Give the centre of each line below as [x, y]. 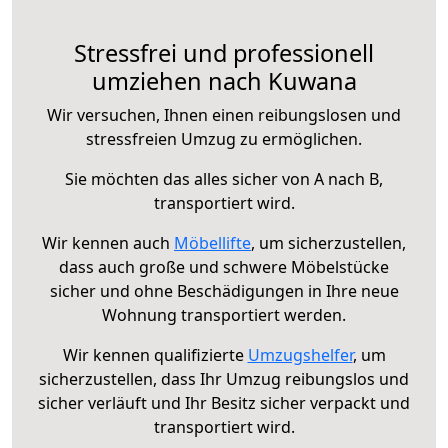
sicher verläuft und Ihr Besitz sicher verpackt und [224, 402]
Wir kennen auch [108, 242]
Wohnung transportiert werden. [224, 314]
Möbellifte [212, 242]
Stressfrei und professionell [224, 52]
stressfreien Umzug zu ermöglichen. [224, 138]
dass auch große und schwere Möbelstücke [224, 266]
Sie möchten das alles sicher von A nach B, [224, 178]
